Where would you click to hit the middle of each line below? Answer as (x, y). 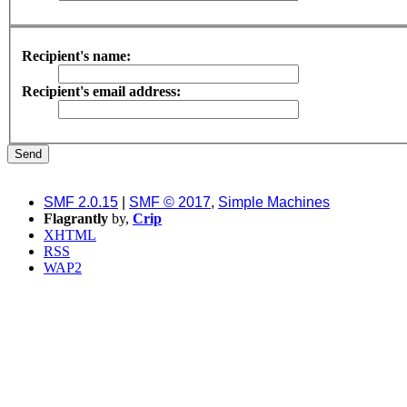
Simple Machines (274, 202)
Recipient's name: (76, 55)
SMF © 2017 (170, 202)
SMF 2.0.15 (81, 202)
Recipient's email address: (101, 91)
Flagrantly (76, 218)
